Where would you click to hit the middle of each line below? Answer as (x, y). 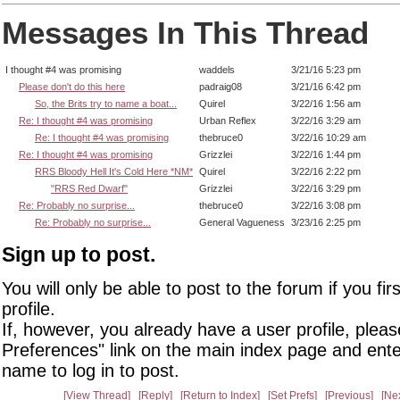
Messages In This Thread (185, 32)
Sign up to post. (79, 255)
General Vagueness (242, 223)
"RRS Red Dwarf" (89, 189)
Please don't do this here (72, 87)
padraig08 (221, 87)
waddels (217, 70)
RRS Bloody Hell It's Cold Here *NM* (114, 172)
